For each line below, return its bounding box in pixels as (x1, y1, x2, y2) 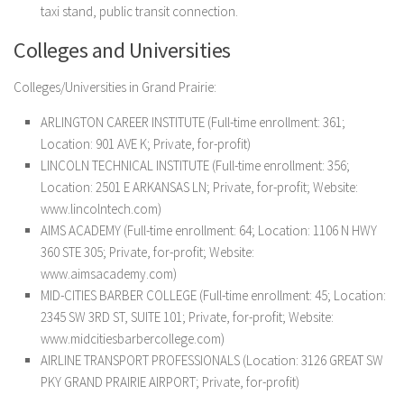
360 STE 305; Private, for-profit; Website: (41, 243, 254, 261)
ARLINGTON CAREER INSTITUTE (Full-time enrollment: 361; (41, 114, 345, 131)
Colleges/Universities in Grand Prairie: (14, 78, 216, 96)
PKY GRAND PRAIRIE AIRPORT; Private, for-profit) (41, 373, 299, 390)
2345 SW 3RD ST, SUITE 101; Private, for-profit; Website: (41, 308, 334, 326)
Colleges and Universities (14, 36, 231, 64)
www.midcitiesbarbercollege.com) (41, 330, 225, 347)
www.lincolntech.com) (41, 200, 161, 217)
